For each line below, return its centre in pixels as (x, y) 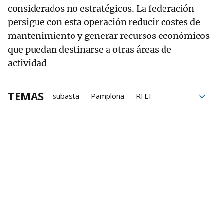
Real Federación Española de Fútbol (112, 123)
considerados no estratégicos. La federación (101, 9)
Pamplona (108, 96)
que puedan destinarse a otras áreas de (90, 50)
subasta (66, 96)
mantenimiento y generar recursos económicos (109, 36)
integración (71, 110)
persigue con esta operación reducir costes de (104, 22)
